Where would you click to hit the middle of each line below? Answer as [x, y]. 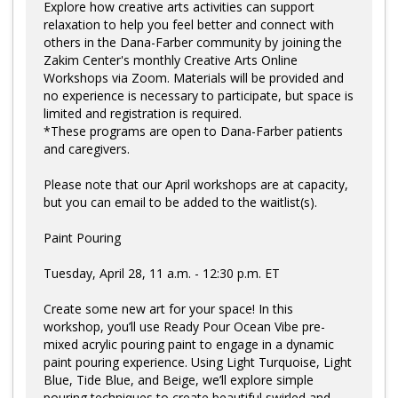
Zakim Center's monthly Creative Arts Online [171, 60]
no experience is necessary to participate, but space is [199, 96]
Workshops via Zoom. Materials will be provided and [194, 78]
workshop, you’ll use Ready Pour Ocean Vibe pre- [184, 327]
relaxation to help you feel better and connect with [189, 25]
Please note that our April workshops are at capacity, [196, 185]
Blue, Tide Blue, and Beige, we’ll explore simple [179, 380]
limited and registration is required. [143, 114]
